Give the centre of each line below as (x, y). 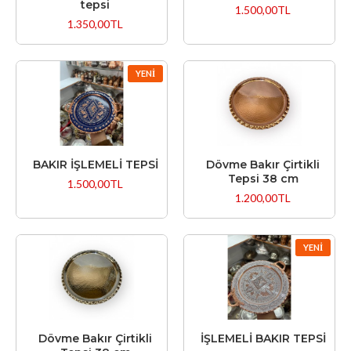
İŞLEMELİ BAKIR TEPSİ (263, 338)
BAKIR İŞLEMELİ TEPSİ (95, 164)
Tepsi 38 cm (263, 178)
